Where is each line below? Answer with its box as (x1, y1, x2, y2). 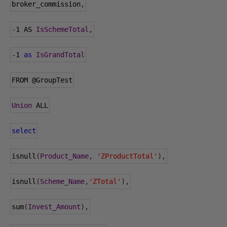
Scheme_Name (40, 177, 85, 185)
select (12, 127, 36, 135)
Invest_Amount (28, 203, 81, 211)
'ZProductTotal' (97, 152, 158, 160)
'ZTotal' (89, 177, 121, 185)
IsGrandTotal (36, 51, 85, 59)
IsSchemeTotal (36, 25, 89, 33)
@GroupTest (32, 76, 72, 84)
